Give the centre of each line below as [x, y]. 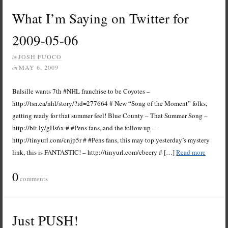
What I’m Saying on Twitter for [101, 19]
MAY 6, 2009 [39, 67]
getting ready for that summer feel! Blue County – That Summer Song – [110, 116]
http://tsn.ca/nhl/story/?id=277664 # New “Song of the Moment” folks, [110, 104]
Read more [191, 152]
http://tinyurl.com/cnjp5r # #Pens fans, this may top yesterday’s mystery [111, 140]
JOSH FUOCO [40, 57]
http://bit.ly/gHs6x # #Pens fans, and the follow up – [84, 128]
